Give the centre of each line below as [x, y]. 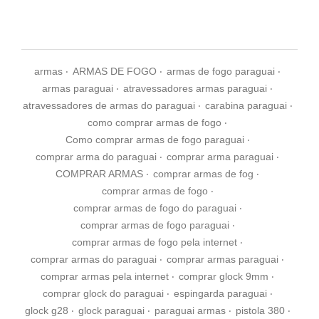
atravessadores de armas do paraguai [109, 105]
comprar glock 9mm [224, 276]
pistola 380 [260, 310]
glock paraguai [111, 310]
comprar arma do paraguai [96, 156]
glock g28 [46, 310]
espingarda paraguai [220, 293]
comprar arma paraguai [220, 156]
